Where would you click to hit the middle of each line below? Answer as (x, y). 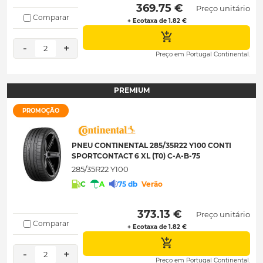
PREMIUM (131, 90)
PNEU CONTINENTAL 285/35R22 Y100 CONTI (151, 145)
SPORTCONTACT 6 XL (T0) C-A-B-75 (136, 156)
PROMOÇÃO (41, 110)
